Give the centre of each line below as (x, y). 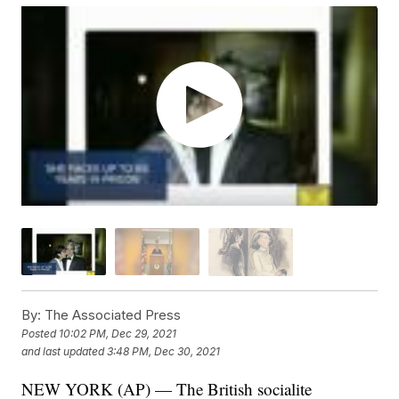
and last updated (63, 352)
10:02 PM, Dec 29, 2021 (118, 334)
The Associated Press (111, 314)
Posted (41, 334)
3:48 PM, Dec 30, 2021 (164, 352)
